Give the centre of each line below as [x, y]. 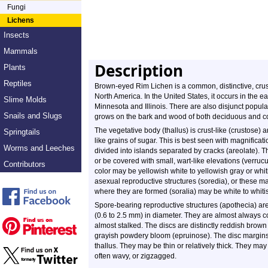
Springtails [22, 132]
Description [139, 71]
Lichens [21, 20]
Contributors [25, 164]
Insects [16, 35]
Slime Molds [25, 100]
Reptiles [18, 83]
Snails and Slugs [33, 116]
